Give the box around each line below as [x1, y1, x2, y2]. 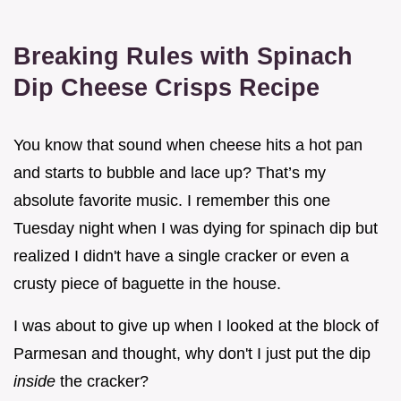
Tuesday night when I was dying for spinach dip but [13, 218, 378, 237]
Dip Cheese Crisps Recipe [13, 73, 320, 101]
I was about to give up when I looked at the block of [13, 316, 379, 335]
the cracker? [55, 371, 149, 390]
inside [13, 371, 55, 390]
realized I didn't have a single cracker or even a [13, 246, 349, 265]
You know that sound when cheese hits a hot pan [13, 135, 363, 154]
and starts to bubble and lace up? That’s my [13, 163, 326, 182]
